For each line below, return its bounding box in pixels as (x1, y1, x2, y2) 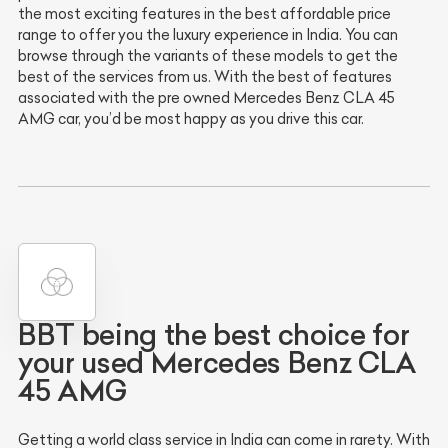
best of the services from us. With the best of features (18, 67, 392, 86)
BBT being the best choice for (18, 317, 410, 352)
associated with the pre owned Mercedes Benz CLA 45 (18, 88, 395, 107)
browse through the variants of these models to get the (18, 46, 398, 65)
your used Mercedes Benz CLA (18, 345, 417, 380)
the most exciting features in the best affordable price (18, 4, 391, 23)
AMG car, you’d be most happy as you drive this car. (18, 109, 364, 128)
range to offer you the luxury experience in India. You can (18, 25, 398, 44)
